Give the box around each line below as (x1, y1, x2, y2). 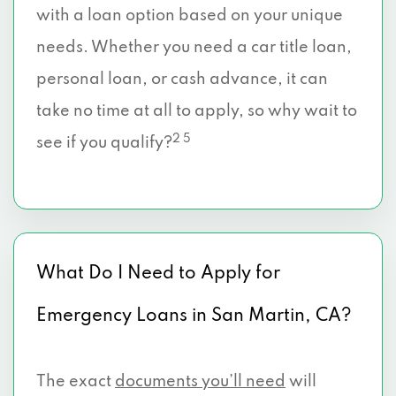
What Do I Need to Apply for (36, 265, 280, 283)
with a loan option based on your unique (36, 8, 343, 24)
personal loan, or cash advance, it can (36, 72, 328, 88)
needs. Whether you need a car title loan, (36, 40, 352, 56)
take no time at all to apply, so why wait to (36, 103, 357, 119)
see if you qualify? (36, 135, 172, 151)
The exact (36, 374, 115, 390)
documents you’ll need (115, 374, 286, 390)
